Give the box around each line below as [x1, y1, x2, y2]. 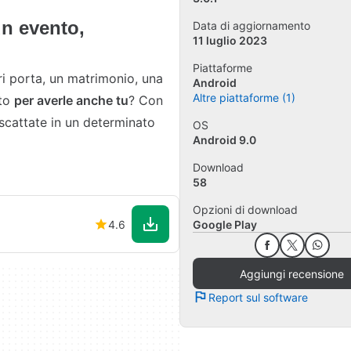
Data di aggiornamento [193, 19, 310, 33]
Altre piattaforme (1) [193, 91, 295, 105]
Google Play [193, 218, 257, 232]
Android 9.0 [193, 133, 256, 147]
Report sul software [208, 290, 308, 304]
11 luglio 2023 [193, 34, 267, 48]
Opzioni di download [193, 203, 298, 217]
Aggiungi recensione [240, 266, 344, 280]
